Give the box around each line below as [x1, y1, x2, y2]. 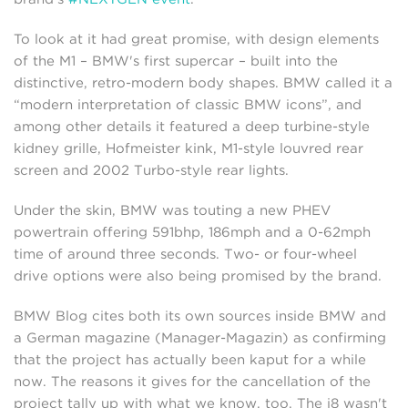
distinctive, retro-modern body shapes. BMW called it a [14, 75, 393, 92]
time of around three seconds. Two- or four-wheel [14, 246, 357, 263]
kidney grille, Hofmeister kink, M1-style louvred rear [14, 140, 363, 158]
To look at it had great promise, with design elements [14, 31, 379, 48]
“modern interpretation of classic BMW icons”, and [14, 97, 362, 114]
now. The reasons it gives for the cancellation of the [14, 373, 371, 391]
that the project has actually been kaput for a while [14, 352, 366, 369]
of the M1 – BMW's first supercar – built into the [14, 53, 338, 70]
